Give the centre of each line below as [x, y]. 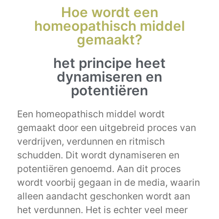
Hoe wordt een [109, 12]
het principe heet [109, 63]
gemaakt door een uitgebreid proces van [107, 128]
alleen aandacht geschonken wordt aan [104, 196]
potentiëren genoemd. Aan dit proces [99, 169]
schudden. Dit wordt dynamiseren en [98, 155]
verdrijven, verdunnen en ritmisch [91, 142]
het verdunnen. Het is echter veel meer [102, 210]
